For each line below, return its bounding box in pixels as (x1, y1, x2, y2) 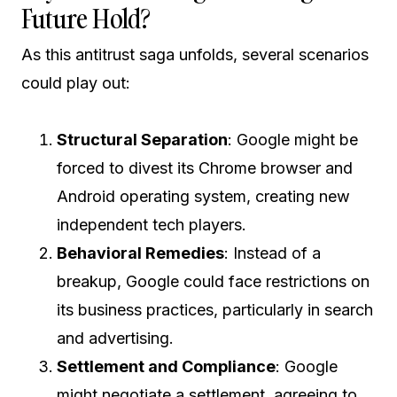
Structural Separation (57, 130, 228, 149)
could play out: (21, 74, 130, 92)
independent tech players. (57, 215, 246, 234)
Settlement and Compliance (57, 357, 276, 376)
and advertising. (57, 329, 174, 347)
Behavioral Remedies (57, 244, 224, 262)
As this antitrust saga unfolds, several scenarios (21, 45, 369, 64)
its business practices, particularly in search (57, 300, 373, 319)
